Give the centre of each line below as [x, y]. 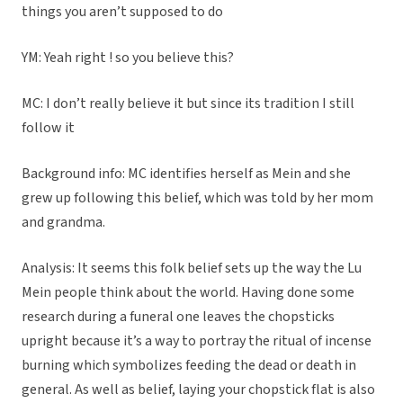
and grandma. [65, 223]
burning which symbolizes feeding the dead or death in [189, 366]
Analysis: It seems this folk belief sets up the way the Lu [192, 269]
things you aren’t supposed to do [122, 12]
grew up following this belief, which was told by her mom [197, 198]
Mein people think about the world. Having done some [188, 293]
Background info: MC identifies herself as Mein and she [186, 174]
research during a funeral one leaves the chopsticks [178, 317]
